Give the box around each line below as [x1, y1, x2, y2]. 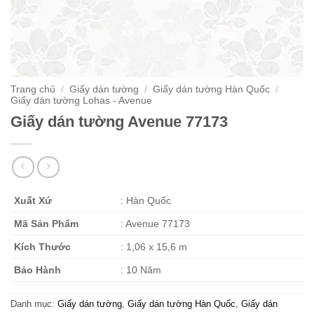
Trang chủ [11, 84, 55, 95]
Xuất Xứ [14, 195, 52, 207]
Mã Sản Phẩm [14, 218, 78, 230]
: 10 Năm [121, 264, 162, 276]
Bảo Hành [14, 264, 61, 276]
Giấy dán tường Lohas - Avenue [11, 95, 152, 106]
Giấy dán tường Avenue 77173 [11, 112, 228, 130]
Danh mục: [11, 299, 57, 310]
